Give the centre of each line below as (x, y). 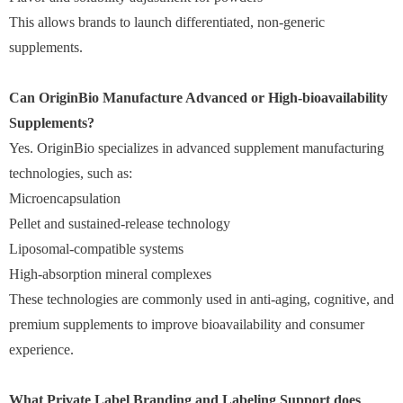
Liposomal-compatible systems (96, 248)
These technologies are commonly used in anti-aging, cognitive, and (201, 299)
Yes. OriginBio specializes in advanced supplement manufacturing (197, 148)
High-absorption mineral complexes (110, 273)
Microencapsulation (65, 198)
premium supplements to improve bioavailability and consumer (187, 324)
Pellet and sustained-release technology (120, 223)
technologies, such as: (71, 173)
